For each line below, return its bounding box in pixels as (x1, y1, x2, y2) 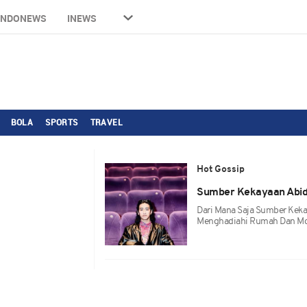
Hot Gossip (197, 164, 245, 175)
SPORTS (45, 116, 78, 127)
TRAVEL (90, 116, 123, 127)
